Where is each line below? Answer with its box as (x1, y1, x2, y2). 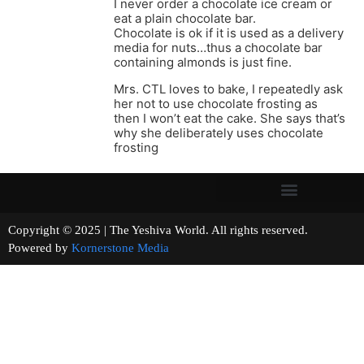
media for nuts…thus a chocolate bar (114, 40, 323, 56)
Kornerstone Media (71, 241, 169, 255)
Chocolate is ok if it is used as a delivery (114, 25, 344, 41)
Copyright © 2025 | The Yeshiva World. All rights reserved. (8, 223, 353, 237)
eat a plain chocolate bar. (114, 11, 256, 27)
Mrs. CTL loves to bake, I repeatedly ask (114, 81, 343, 97)
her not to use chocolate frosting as (114, 96, 318, 112)
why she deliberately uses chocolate (114, 125, 323, 141)
